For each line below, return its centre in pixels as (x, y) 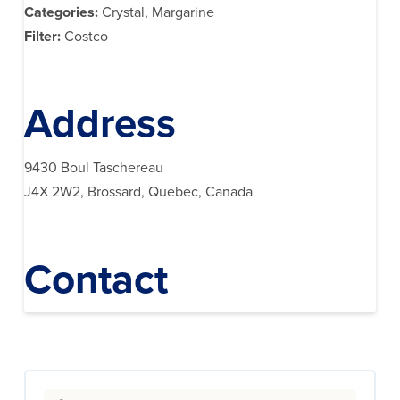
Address (100, 124)
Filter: (44, 37)
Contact (96, 279)
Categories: (62, 13)
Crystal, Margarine (158, 13)
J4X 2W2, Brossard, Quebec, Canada (138, 192)
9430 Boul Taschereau (93, 168)
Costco (86, 37)
